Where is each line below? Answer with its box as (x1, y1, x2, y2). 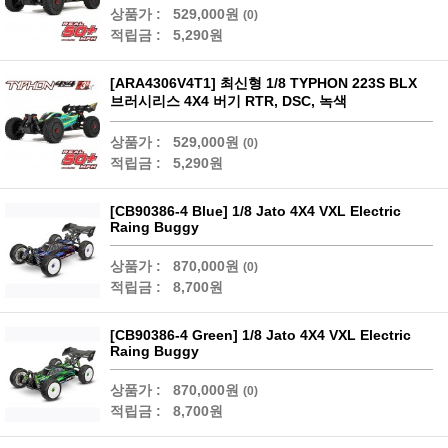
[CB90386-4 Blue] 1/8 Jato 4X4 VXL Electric (110, 203, 401, 220)
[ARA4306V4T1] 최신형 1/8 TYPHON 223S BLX (110, 75, 417, 92)
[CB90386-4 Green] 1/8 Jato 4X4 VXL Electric (110, 327, 411, 344)
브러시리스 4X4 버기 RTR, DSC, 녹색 (110, 93, 347, 110)
